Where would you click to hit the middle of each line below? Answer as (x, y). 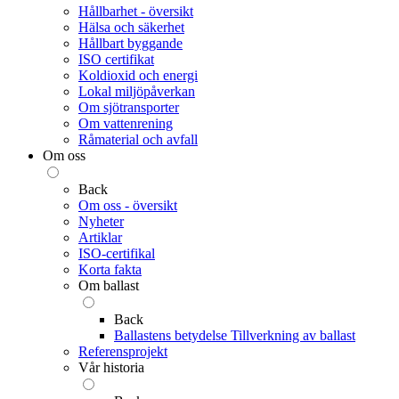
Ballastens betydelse (171, 335)
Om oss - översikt (128, 205)
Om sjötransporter (129, 107)
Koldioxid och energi (138, 75)
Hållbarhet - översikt (136, 11)
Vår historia (111, 367)
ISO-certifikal (117, 253)
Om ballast (109, 285)
